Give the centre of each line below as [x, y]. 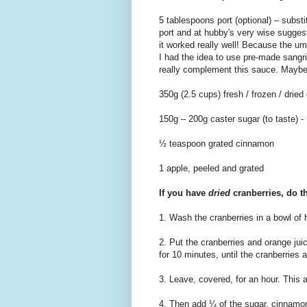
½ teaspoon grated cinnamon [217, 144]
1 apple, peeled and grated [211, 169]
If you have [184, 193]
